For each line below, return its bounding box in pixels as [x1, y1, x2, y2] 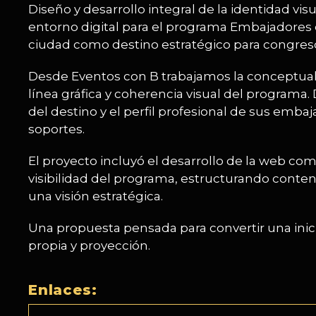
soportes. [28, 122, 85, 136]
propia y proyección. [28, 238, 150, 253]
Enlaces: [28, 281, 97, 298]
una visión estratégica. [28, 189, 163, 203]
